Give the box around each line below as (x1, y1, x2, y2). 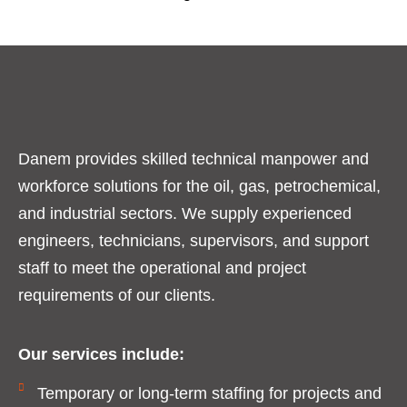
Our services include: (18, 344, 184, 363)
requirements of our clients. (18, 286, 215, 305)
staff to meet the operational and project (18, 259, 306, 278)
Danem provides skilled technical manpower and (18, 150, 369, 169)
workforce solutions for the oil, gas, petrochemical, (18, 177, 381, 196)
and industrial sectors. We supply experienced (18, 204, 352, 223)
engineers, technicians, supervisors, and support (18, 232, 369, 251)
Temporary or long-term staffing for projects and (36, 384, 382, 403)
